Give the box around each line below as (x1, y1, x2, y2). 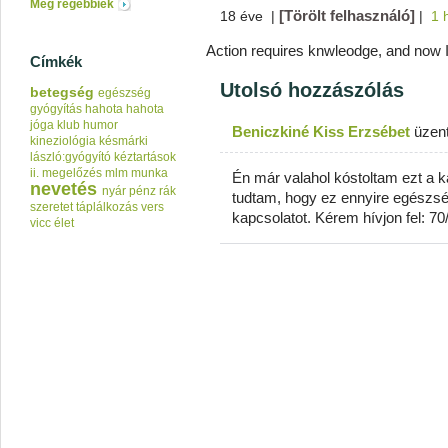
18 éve (220, 8, 263, 24)
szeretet (30, 200, 73, 214)
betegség (30, 84, 94, 100)
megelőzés (42, 166, 102, 180)
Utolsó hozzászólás (220, 79, 404, 101)
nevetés (30, 179, 97, 199)
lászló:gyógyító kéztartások (30, 150, 176, 164)
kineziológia (30, 134, 96, 148)
